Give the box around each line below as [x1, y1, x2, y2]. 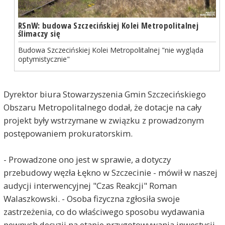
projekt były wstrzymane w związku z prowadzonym [3, 115, 204, 127]
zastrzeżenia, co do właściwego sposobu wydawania [3, 206, 204, 218]
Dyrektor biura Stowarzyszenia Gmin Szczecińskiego [3, 88, 206, 100]
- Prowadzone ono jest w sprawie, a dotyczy [3, 154, 171, 166]
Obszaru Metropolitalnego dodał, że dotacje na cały [3, 101, 201, 114]
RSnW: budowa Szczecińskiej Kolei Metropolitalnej [18, 20, 198, 31]
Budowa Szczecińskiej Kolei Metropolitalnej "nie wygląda [18, 45, 203, 55]
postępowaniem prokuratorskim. [3, 128, 133, 140]
